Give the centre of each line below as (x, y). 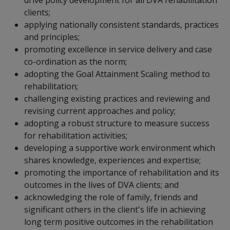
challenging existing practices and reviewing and (117, 98)
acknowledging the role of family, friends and (111, 197)
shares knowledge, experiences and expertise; (112, 160)
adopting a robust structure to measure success (117, 123)
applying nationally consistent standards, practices (121, 24)
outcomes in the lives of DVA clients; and (101, 185)
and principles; (52, 37)
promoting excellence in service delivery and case (118, 49)
